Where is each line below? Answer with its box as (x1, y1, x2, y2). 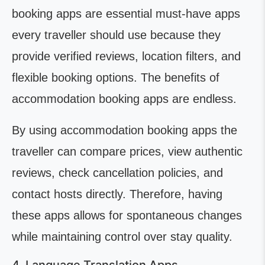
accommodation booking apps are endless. (12, 92, 237, 105)
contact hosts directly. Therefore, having (12, 188, 222, 201)
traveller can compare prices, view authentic (12, 145, 243, 158)
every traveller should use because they (12, 28, 221, 41)
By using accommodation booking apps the (12, 124, 237, 137)
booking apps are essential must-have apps (12, 7, 240, 20)
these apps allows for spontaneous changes (12, 209, 242, 222)
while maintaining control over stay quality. (12, 230, 232, 243)
